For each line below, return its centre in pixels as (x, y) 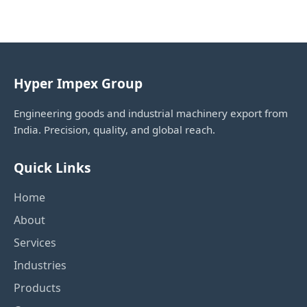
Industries (40, 266)
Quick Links (52, 168)
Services (35, 243)
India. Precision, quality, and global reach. (114, 130)
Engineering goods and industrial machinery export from (151, 113)
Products (37, 288)
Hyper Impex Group (78, 83)
